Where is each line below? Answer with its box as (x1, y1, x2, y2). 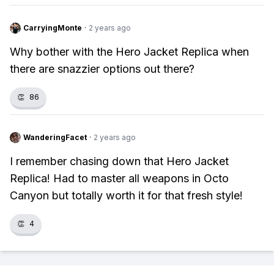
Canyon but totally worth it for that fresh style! (10, 189, 243, 202)
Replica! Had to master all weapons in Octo (10, 172, 229, 185)
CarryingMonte (23, 23, 82, 32)
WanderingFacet (23, 133, 87, 142)
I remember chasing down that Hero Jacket (10, 155, 229, 168)
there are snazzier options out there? (10, 62, 194, 75)
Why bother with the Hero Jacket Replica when (10, 45, 249, 58)
